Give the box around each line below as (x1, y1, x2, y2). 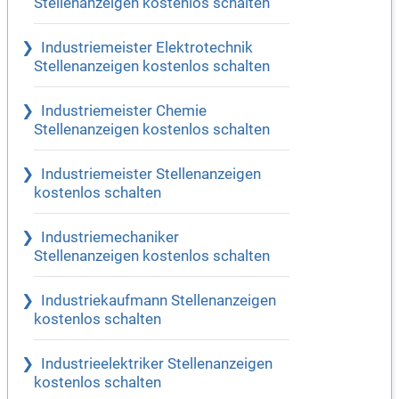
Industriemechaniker (41, 229, 179, 247)
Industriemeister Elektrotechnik (41, 39, 253, 57)
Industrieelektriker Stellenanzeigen (41, 355, 273, 373)
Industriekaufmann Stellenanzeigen (41, 292, 276, 310)
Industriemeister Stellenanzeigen (41, 166, 261, 183)
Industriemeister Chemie (41, 102, 207, 120)
